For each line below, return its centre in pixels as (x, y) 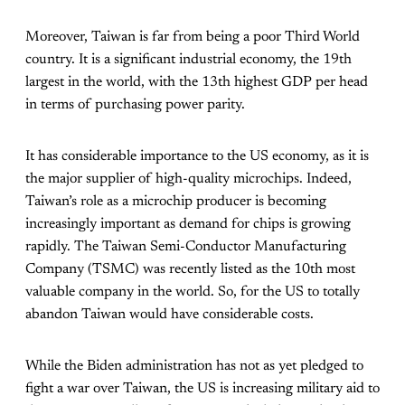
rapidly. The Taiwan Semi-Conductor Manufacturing (186, 246)
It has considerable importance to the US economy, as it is (197, 156)
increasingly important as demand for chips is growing (188, 224)
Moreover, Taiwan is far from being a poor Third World (193, 37)
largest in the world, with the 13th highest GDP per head (197, 82)
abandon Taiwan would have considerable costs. (170, 314)
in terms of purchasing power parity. (135, 104)
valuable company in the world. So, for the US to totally (193, 292)
